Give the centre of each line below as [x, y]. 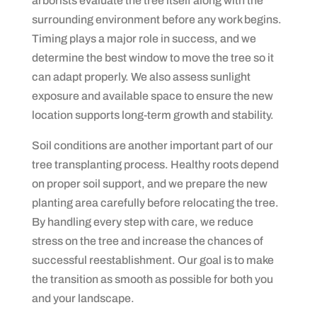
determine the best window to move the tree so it [152, 58]
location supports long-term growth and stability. [152, 115]
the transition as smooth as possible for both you [152, 279]
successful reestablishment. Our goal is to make [152, 260]
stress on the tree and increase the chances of [147, 241]
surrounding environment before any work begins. [156, 20]
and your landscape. [83, 299]
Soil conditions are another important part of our [152, 146]
